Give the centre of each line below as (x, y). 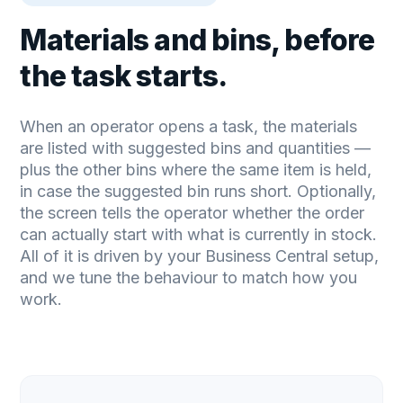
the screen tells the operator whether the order (193, 213)
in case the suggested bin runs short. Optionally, (198, 192)
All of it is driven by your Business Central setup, (200, 256)
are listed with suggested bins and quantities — (196, 148)
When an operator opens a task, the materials (189, 127)
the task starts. (124, 76)
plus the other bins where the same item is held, (196, 170)
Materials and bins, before (197, 40)
